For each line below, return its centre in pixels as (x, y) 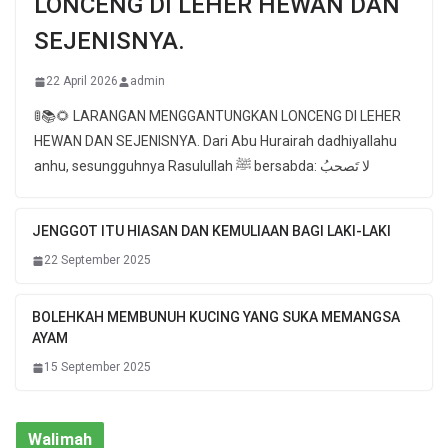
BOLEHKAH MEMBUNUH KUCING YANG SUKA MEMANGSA (216, 317)
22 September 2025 (97, 260)
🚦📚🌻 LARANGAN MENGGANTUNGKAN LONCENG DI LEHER (217, 116)
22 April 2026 (82, 81)
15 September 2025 (97, 367)
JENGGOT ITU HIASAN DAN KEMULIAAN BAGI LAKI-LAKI (211, 231)
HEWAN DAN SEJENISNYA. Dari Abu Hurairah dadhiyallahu (215, 141)
